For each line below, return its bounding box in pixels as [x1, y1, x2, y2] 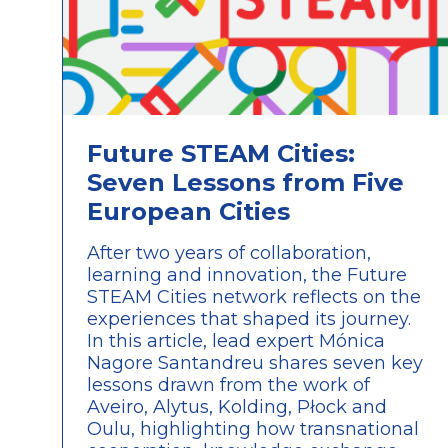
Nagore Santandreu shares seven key [87, 351, 423, 374]
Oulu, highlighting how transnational [87, 417, 419, 440]
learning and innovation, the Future [87, 263, 407, 286]
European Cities [87, 196, 290, 226]
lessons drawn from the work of [87, 373, 370, 396]
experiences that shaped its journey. [87, 307, 411, 330]
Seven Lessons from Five [87, 167, 404, 197]
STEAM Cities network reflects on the [87, 285, 421, 308]
